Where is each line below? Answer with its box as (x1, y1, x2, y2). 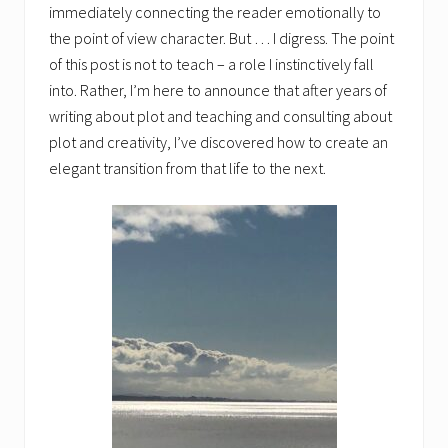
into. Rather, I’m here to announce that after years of (49, 79, 387, 100)
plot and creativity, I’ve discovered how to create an (49, 131, 388, 152)
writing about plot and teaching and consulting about (49, 105, 392, 126)
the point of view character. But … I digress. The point (49, 27, 394, 48)
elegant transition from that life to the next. (49, 157, 326, 178)
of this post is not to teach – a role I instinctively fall (49, 53, 374, 74)
